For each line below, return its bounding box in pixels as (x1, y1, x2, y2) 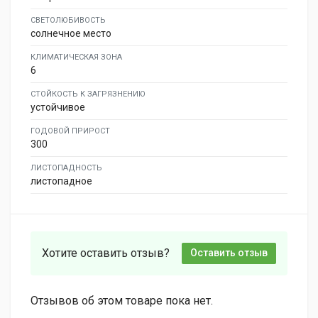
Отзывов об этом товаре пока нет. (31, 293, 213, 307)
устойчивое (31, 101, 85, 113)
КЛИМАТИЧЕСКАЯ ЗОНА (31, 52, 122, 62)
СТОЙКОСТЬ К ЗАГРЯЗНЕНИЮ (31, 89, 146, 99)
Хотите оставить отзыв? (42, 246, 170, 260)
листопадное (31, 175, 92, 187)
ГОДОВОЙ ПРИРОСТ (31, 126, 110, 136)
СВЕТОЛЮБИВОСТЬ (31, 15, 106, 25)
